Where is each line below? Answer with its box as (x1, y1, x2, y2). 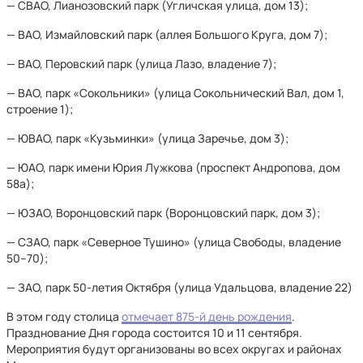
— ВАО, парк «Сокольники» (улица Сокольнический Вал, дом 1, (6, 85, 344, 100)
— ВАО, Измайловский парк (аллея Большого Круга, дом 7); (6, 27, 327, 42)
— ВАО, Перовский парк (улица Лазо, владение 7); (6, 56, 276, 71)
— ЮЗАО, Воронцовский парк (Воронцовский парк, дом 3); (6, 205, 320, 220)
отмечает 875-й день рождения (122, 309, 292, 324)
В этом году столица (6, 309, 122, 324)
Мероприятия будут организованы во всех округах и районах (6, 341, 342, 357)
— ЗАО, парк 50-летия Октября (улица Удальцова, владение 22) (6, 280, 352, 295)
